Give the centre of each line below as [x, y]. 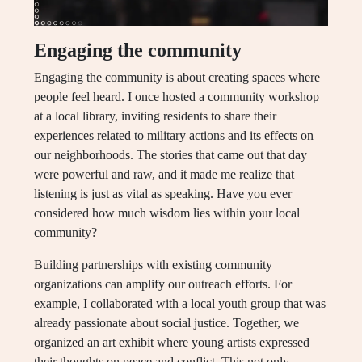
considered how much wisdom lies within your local [167, 213]
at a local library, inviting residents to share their [155, 116]
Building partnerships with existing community [153, 264]
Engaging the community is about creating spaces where [177, 77]
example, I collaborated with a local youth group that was [180, 303]
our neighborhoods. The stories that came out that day [170, 154]
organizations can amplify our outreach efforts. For [163, 284]
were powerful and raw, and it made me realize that [164, 174]
